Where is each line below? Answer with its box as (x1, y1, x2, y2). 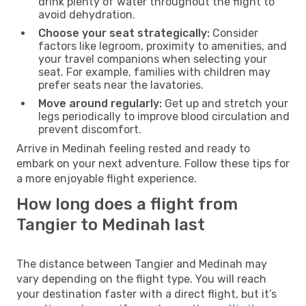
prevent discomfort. (38, 122, 141, 136)
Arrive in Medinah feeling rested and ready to (16, 141, 250, 155)
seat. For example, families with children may (38, 65, 270, 79)
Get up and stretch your (162, 96, 288, 110)
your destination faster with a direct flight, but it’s (16, 287, 277, 301)
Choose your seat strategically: (38, 26, 210, 40)
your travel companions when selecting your (38, 52, 267, 66)
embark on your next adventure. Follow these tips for (16, 156, 290, 170)
